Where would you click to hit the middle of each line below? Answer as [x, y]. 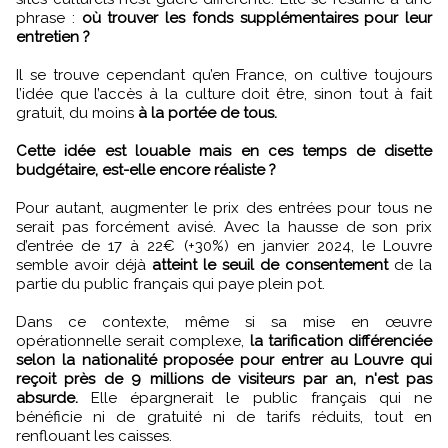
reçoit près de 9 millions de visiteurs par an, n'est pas [224, 378]
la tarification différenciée [341, 340]
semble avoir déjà [84, 264]
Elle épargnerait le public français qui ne [255, 397]
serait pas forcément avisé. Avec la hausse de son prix [224, 226]
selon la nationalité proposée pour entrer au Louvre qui [224, 359]
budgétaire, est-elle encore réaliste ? [146, 169]
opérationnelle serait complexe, [133, 340]
